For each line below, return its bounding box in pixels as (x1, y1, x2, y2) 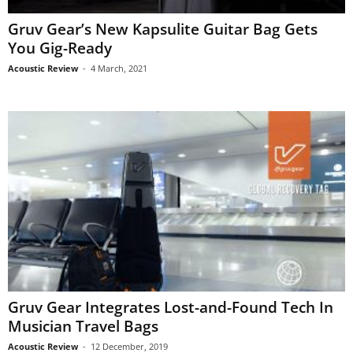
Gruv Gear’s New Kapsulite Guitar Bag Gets (8, 19, 318, 40)
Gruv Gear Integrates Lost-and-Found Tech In (8, 296, 333, 318)
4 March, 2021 (91, 62, 147, 75)
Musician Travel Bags (8, 315, 158, 336)
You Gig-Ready (8, 38, 112, 59)
